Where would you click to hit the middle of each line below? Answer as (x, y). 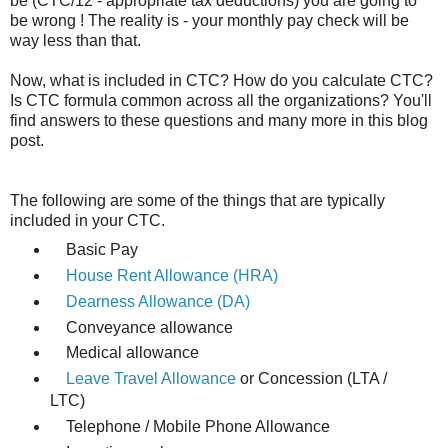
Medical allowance (124, 353)
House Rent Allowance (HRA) (171, 275)
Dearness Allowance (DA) (157, 301)
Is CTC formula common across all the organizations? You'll (221, 100)
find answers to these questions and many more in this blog (219, 120)
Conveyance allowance (141, 327)
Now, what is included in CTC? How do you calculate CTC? (221, 80)
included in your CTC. (87, 220)
